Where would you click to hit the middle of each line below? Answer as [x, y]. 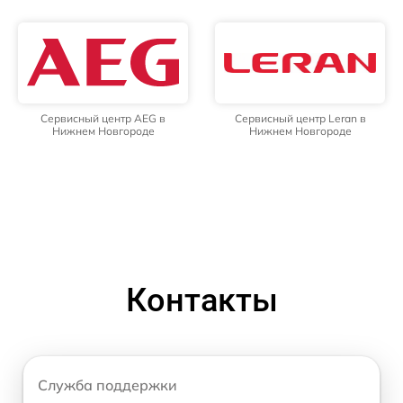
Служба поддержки [107, 385]
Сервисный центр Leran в [300, 118]
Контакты [201, 300]
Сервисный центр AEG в [103, 118]
